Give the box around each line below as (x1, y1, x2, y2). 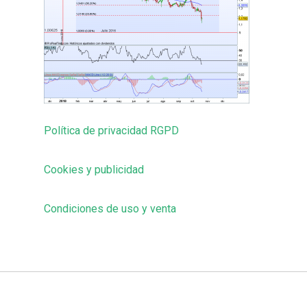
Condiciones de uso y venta (44, 202, 176, 215)
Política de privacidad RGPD (44, 124, 179, 137)
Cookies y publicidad (44, 163, 144, 176)
